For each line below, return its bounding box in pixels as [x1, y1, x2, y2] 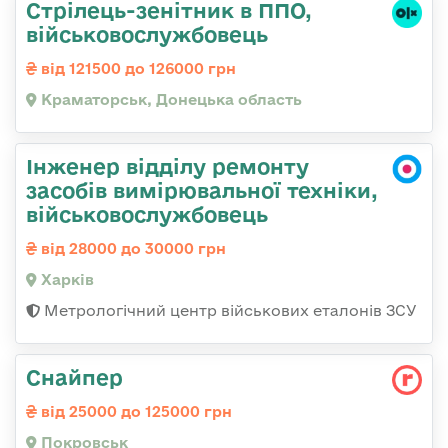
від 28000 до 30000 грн [37, 240, 226, 258]
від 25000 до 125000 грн [37, 403, 232, 421]
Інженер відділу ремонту [26, 154, 309, 179]
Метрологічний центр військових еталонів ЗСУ [40, 302, 417, 320]
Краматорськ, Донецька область [37, 91, 302, 109]
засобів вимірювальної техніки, [26, 178, 378, 203]
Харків [37, 271, 94, 289]
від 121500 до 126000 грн [37, 60, 236, 78]
